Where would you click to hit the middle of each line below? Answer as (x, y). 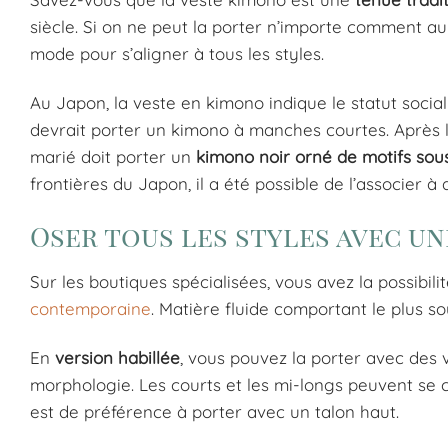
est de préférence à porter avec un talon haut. (214, 412)
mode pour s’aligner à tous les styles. (177, 54)
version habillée (117, 358)
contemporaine (90, 309)
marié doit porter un (113, 157)
